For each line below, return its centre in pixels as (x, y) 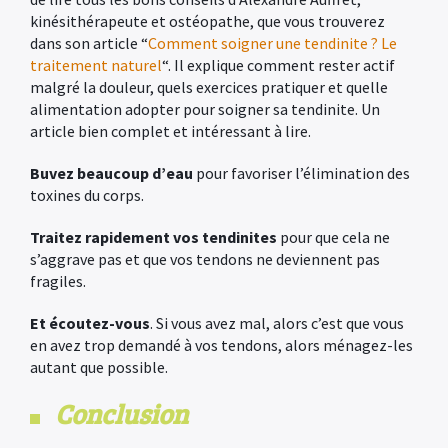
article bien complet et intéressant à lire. (170, 131)
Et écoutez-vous (90, 323)
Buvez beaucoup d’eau (111, 173)
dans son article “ (89, 43)
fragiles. (58, 281)
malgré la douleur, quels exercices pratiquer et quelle (209, 87)
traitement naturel (96, 65)
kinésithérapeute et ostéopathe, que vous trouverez (207, 21)
